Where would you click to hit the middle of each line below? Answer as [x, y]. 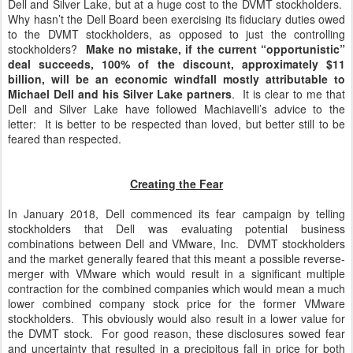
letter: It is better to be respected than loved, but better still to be [176, 124]
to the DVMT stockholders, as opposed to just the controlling [176, 34]
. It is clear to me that [288, 94]
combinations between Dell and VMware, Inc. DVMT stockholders [176, 243]
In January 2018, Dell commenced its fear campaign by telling [176, 214]
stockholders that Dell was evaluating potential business [176, 229]
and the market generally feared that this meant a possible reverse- [176, 258]
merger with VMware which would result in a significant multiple [176, 273]
